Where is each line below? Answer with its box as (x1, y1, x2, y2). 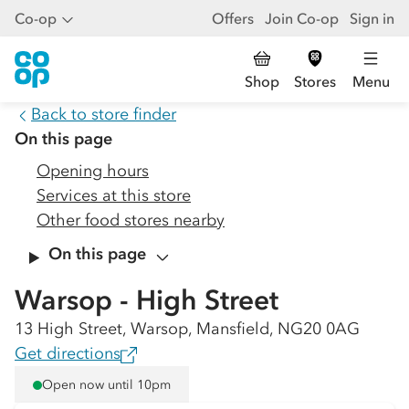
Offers (212, 9, 254, 27)
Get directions (15, 343, 121, 363)
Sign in (350, 9, 394, 27)
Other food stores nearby (37, 210, 225, 230)
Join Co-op (265, 9, 339, 27)
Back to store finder (31, 104, 176, 124)
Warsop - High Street (15, 283, 278, 317)
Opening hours (37, 161, 149, 181)
